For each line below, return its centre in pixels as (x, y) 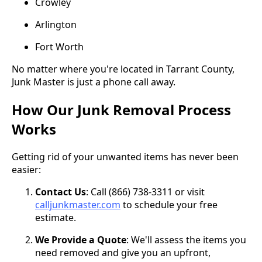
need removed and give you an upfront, (123, 253)
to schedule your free (169, 205)
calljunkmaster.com (78, 205)
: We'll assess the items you (186, 240)
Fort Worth (59, 47)
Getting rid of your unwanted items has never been (125, 157)
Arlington (56, 25)
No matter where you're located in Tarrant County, (123, 69)
